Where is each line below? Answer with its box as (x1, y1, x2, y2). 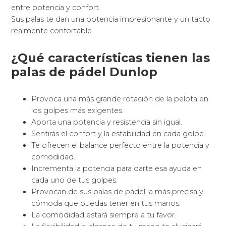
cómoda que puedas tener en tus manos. (31, 199, 181, 208)
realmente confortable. (11, 26, 94, 36)
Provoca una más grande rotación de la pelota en (31, 94, 209, 104)
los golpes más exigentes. (31, 106, 124, 116)
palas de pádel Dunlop (11, 65, 158, 80)
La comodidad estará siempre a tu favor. (31, 210, 177, 220)
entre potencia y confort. (11, 3, 101, 13)
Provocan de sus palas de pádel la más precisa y (31, 187, 204, 197)
